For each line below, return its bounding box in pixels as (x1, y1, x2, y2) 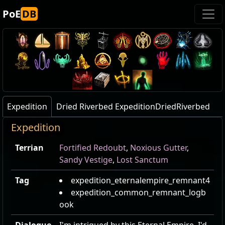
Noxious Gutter (130, 142, 187, 153)
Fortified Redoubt (59, 142, 126, 153)
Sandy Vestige (59, 154, 113, 165)
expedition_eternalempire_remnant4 (71, 175, 210, 186)
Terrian (15, 142, 44, 153)
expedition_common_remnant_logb (71, 187, 206, 198)
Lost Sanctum (117, 154, 168, 165)
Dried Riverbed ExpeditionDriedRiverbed (56, 101, 210, 112)
